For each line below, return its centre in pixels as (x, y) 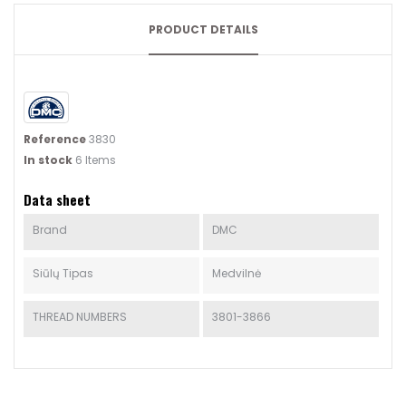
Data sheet (57, 200)
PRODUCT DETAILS (203, 30)
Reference (55, 140)
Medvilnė (236, 274)
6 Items (96, 160)
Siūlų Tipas (63, 274)
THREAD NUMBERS (80, 317)
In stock (48, 160)
